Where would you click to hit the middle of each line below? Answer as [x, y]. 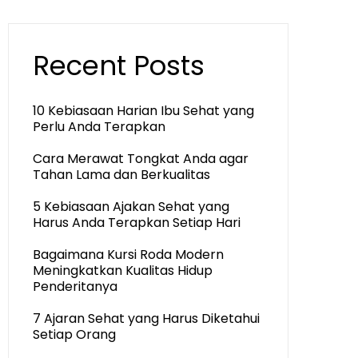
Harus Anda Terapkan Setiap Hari [137, 223]
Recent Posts [119, 66]
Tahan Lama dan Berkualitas [121, 175]
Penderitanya [75, 286]
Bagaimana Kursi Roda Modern [128, 255]
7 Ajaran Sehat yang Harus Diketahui [146, 318]
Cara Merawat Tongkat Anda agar [141, 159]
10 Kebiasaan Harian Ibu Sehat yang [143, 111]
